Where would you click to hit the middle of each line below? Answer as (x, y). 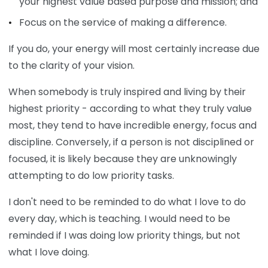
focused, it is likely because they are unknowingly (123, 159)
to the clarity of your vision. (71, 66)
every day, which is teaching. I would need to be (119, 219)
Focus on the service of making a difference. (123, 23)
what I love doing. (49, 252)
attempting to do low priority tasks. (91, 176)
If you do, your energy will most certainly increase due (134, 49)
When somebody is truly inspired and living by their (127, 92)
